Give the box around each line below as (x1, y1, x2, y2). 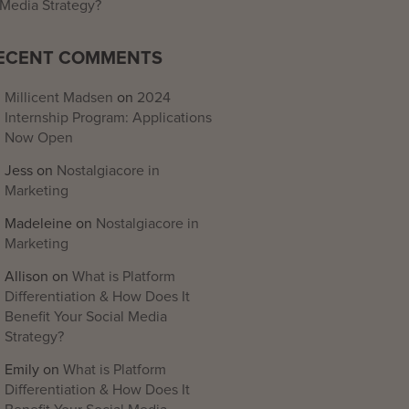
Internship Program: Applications (5, 110, 212, 125)
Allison (5, 269, 48, 284)
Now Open (5, 131, 73, 145)
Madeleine (5, 216, 72, 231)
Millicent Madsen (5, 90, 113, 105)
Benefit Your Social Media (5, 309, 167, 324)
